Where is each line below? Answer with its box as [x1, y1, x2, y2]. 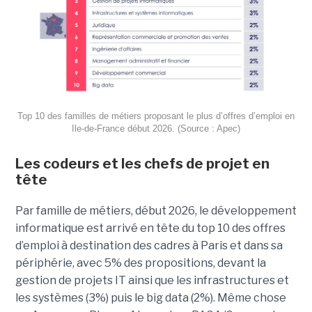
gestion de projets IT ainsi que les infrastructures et [15, 273, 289, 287]
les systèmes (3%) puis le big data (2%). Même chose [15, 290, 286, 304]
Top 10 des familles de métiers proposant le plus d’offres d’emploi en [17, 110, 295, 121]
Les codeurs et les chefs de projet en [15, 155, 270, 172]
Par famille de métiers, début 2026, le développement [15, 203, 297, 217]
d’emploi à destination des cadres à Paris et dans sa [15, 238, 283, 252]
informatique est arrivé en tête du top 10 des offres [15, 221, 286, 235]
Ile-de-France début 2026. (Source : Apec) [72, 123, 240, 134]
